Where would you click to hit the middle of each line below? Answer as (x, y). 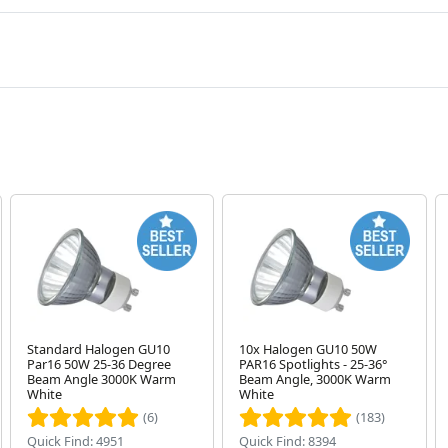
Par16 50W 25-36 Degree (98, 364)
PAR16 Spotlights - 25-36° (313, 364)
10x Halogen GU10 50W (308, 349)
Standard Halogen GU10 (98, 349)
